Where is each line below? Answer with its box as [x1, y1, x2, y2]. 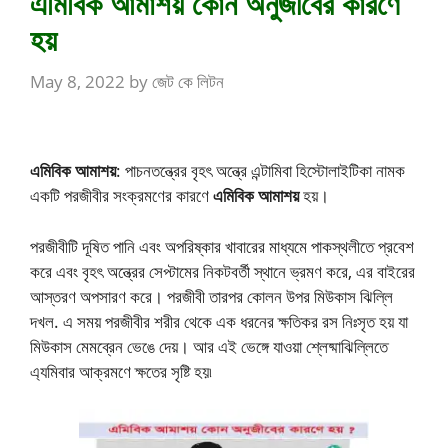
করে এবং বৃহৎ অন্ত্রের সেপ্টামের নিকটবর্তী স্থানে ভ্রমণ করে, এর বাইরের [30, 259, 415, 283]
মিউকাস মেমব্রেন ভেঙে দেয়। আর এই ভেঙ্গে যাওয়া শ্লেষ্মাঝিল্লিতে [30, 334, 388, 358]
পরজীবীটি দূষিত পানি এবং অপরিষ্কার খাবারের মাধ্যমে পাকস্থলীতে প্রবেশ [30, 234, 414, 258]
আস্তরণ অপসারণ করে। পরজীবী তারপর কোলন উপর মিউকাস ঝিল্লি [30, 284, 393, 308]
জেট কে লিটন [152, 69, 224, 93]
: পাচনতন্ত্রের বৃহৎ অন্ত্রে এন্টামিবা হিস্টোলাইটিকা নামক [116, 159, 405, 183]
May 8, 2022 [30, 69, 125, 93]
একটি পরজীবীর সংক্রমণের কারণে [30, 184, 213, 208]
